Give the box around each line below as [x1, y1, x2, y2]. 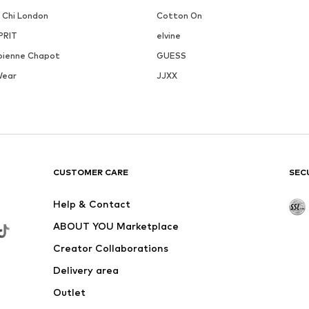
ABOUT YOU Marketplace [53, 219, 179, 232]
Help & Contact [53, 197, 131, 210]
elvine [156, 30, 181, 41]
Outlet [53, 286, 86, 298]
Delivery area [53, 263, 119, 276]
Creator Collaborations [53, 241, 169, 254]
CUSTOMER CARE [53, 166, 129, 177]
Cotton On [156, 10, 202, 21]
